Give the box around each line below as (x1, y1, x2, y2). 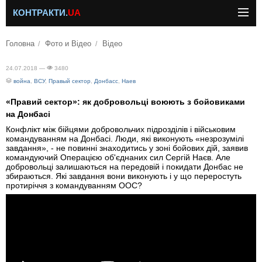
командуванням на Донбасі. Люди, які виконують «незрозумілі (6, 134, 244, 143)
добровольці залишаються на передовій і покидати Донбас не (6, 162, 243, 171)
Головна (6, 40, 35, 48)
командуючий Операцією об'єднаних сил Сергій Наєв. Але (6, 153, 230, 162)
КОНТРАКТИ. (13, 8, 68, 18)
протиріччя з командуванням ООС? (6, 181, 142, 190)
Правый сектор (49, 78, 91, 84)
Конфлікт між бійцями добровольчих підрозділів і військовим (6, 125, 236, 134)
